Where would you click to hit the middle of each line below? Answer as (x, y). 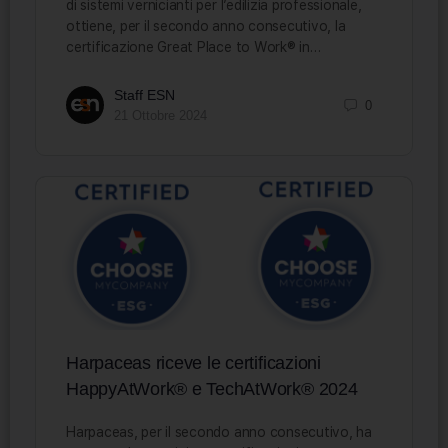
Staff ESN (144, 95)
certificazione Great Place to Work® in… (193, 47)
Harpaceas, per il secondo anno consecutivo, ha (219, 431)
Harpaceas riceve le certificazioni (193, 362)
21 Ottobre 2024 (160, 116)
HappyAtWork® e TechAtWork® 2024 (212, 388)
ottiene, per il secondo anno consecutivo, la (206, 26)
